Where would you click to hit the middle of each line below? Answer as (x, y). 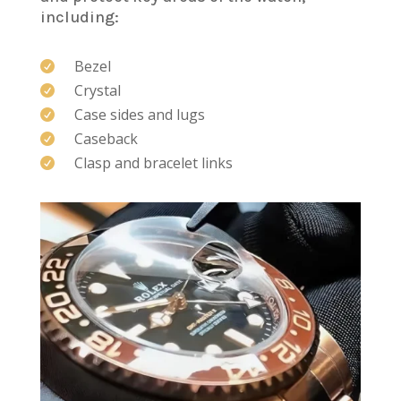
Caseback (106, 138)
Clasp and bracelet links (153, 162)
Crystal (97, 90)
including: (79, 17)
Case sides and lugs (139, 114)
